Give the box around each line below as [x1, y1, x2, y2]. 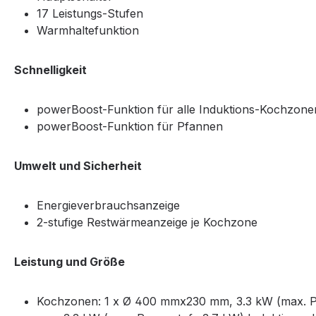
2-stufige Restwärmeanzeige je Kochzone [37, 215, 257, 230]
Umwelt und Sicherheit [14, 159, 142, 174]
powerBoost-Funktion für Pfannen [37, 119, 223, 134]
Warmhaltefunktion [37, 23, 139, 38]
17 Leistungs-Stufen [37, 6, 143, 21]
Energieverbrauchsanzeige [37, 198, 180, 213]
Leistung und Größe [14, 255, 125, 269]
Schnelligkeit [14, 63, 90, 78]
